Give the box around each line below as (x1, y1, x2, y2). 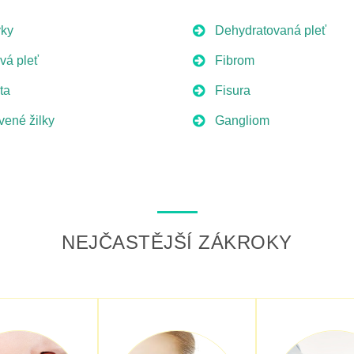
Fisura (215, 84, 251, 97)
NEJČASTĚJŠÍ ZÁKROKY (62, 232, 292, 253)
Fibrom (215, 54, 255, 67)
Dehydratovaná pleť (215, 24, 327, 37)
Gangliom (215, 114, 270, 127)
